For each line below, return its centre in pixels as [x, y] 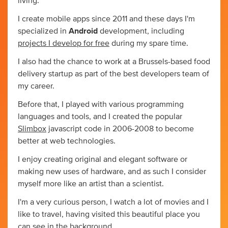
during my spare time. [149, 43]
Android [83, 31]
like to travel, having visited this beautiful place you [109, 214]
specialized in [43, 31]
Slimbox [32, 129]
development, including [141, 31]
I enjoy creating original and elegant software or [103, 159]
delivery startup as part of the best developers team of [113, 74]
